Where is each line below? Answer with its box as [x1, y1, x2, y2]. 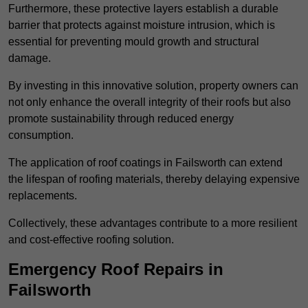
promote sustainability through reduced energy [8, 113, 234, 125]
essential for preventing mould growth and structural [8, 36, 259, 48]
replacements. [8, 190, 77, 202]
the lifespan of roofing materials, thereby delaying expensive [8, 173, 300, 186]
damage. [8, 52, 51, 65]
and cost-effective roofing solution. [8, 234, 174, 246]
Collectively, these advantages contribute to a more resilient [8, 217, 297, 230]
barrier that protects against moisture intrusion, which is [8, 19, 275, 32]
